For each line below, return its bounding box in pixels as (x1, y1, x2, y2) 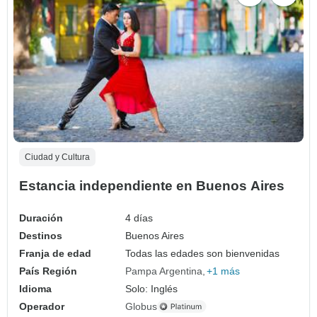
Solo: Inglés (125, 282, 178, 294)
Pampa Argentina (125, 265, 203, 277)
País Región (19, 265, 77, 277)
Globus (125, 300, 158, 312)
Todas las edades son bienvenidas (125, 247, 280, 259)
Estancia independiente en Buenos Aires (19, 178, 284, 193)
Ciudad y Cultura (25, 151, 90, 162)
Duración (19, 212, 63, 224)
